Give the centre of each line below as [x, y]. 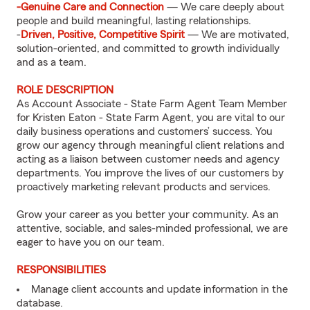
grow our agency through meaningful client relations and [151, 145]
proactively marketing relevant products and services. [144, 187]
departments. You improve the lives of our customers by [150, 173]
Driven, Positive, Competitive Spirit [104, 35]
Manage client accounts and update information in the [159, 289]
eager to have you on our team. [91, 242]
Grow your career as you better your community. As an [148, 215]
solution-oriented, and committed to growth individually [148, 48]
